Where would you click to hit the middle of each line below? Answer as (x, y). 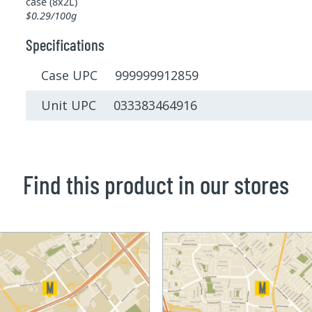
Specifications (65, 45)
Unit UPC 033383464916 (119, 105)
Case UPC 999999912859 (120, 76)
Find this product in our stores (156, 184)
